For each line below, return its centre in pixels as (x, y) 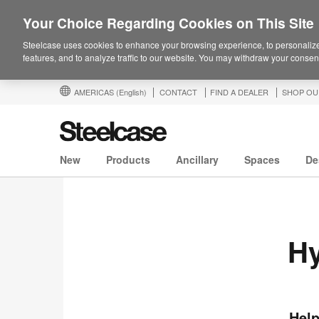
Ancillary (197, 160)
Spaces (262, 160)
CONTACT (178, 92)
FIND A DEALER (239, 92)
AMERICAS (95, 92)
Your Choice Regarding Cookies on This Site (168, 23)
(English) (131, 92)
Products (128, 160)
